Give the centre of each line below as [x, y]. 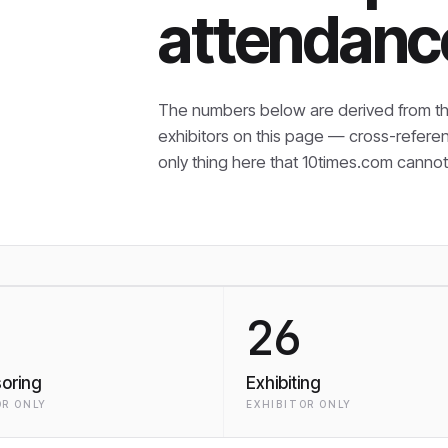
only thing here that [230, 161]
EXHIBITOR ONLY [299, 404]
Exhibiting [283, 383]
